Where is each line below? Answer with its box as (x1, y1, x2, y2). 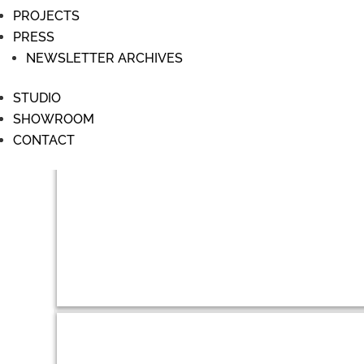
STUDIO (13, 90, 61, 106)
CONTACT (13, 132, 75, 148)
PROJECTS (13, 8, 80, 24)
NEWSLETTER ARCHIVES (26, 50, 183, 66)
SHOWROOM (13, 111, 94, 127)
